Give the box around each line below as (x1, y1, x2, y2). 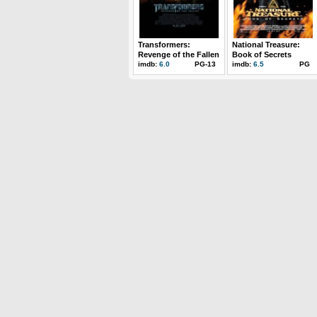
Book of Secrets (232, 50, 292, 59)
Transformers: (138, 40, 190, 49)
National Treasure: (232, 40, 300, 49)
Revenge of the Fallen (138, 50, 219, 59)
